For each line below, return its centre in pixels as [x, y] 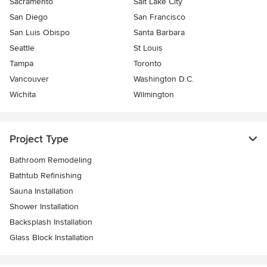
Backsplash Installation [51, 222]
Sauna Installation [41, 191]
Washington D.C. [164, 79]
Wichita [23, 94]
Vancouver [29, 79]
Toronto [148, 63]
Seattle [22, 48]
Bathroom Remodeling [51, 160]
